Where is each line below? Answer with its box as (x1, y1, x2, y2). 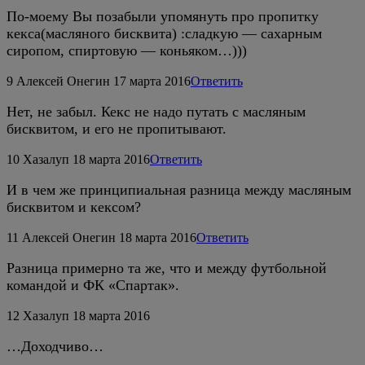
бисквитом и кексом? (7, 198, 141, 215)
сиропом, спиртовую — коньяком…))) (7, 42, 247, 59)
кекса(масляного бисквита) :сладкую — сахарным (7, 24, 322, 42)
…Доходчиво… (7, 337, 103, 354)
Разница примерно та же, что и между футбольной (7, 259, 327, 276)
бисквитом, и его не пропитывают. (7, 120, 226, 137)
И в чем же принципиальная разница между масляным (7, 181, 351, 198)
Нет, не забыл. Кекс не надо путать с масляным (7, 103, 306, 120)
